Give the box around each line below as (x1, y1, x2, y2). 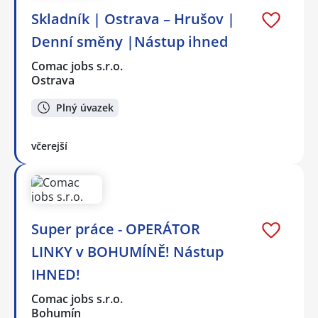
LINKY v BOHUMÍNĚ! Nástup (31, 242, 224, 262)
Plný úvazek (56, 100, 114, 114)
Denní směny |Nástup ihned (31, 31, 228, 51)
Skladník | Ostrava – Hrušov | (31, 9, 235, 28)
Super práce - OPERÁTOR (31, 219, 200, 239)
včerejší (31, 139, 67, 153)
